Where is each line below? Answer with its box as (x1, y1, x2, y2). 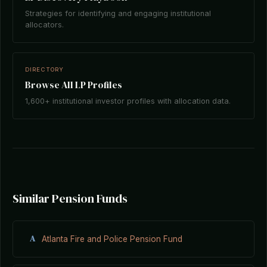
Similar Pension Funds (13, 190, 128, 207)
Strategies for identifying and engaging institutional (25, 9, 211, 18)
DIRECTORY (25, 66, 64, 73)
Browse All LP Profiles (25, 78, 122, 91)
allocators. (25, 20, 64, 29)
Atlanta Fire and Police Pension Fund (42, 234, 182, 244)
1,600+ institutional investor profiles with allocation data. (25, 97, 231, 105)
